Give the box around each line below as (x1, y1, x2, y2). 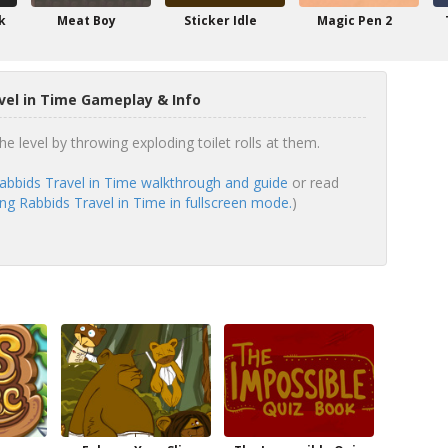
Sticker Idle (183, 12, 257, 29)
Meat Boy (56, 12, 116, 29)
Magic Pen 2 (316, 12, 392, 29)
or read (287, 173, 339, 192)
